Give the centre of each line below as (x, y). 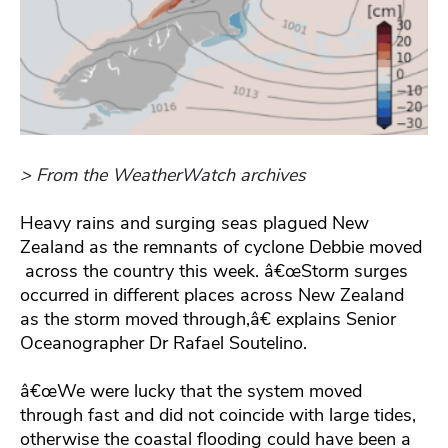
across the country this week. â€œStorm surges (214, 270)
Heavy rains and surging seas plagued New (194, 222)
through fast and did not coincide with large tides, (218, 414)
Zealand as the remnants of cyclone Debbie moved (221, 246)
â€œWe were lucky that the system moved (191, 390)
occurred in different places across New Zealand (212, 294)
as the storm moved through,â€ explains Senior (208, 318)
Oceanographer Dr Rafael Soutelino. (163, 342)
